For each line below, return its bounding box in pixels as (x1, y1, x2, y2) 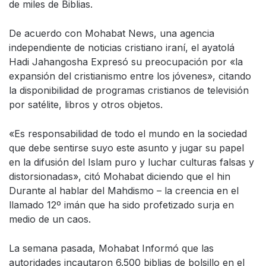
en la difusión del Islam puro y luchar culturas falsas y (9, 156, 254, 168)
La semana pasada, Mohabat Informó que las (9, 242, 214, 254)
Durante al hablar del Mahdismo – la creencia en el (9, 185, 239, 197)
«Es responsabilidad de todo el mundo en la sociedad (9, 128, 247, 140)
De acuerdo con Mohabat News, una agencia (9, 27, 214, 39)
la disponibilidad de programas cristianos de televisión (9, 84, 249, 96)
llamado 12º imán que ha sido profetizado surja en (9, 199, 234, 211)
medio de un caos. (9, 213, 91, 225)
